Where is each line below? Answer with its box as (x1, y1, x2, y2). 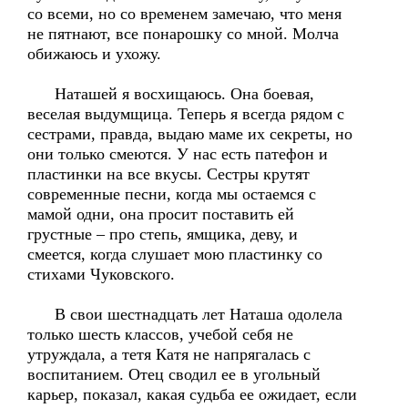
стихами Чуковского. (27, 265, 175, 283)
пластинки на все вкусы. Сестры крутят (27, 165, 310, 183)
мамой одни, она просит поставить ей (27, 205, 294, 223)
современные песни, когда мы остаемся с (27, 185, 316, 203)
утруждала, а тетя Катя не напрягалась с (27, 345, 311, 363)
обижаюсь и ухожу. (27, 45, 161, 63)
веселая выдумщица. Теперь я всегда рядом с (27, 105, 344, 123)
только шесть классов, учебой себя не (27, 325, 293, 343)
